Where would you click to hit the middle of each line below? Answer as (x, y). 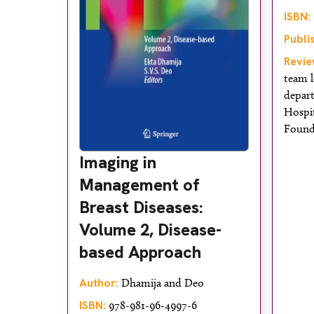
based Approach (140, 252)
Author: (99, 283)
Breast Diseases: (141, 207)
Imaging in (118, 163)
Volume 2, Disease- (150, 230)
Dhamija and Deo (161, 283)
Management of (139, 185)
